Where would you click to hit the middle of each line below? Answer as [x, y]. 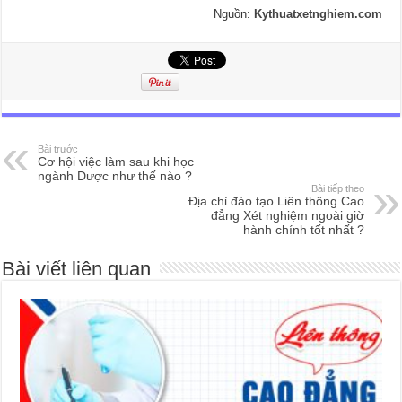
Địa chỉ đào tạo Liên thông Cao [276, 201]
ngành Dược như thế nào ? [115, 176]
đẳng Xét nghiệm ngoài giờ [287, 216]
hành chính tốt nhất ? [303, 230]
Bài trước [58, 149]
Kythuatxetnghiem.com [318, 14]
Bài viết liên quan [77, 269]
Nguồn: [233, 14]
